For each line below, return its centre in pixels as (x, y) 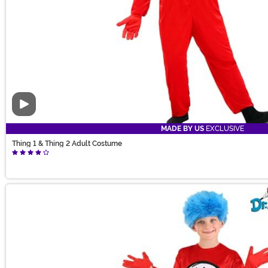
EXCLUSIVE (224, 129)
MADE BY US (182, 129)
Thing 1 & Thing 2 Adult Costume (67, 144)
